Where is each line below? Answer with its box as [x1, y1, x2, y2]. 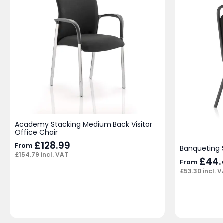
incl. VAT [39, 150, 68, 159]
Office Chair [15, 127, 58, 137]
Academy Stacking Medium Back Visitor [15, 119, 152, 129]
